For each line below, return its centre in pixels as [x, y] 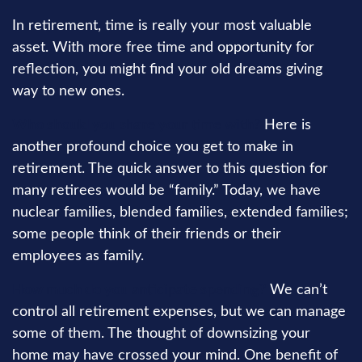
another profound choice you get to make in [153, 147]
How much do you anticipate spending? [139, 290]
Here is [286, 125]
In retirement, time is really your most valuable [162, 26]
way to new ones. [68, 91]
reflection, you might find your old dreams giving [167, 69]
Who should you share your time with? [136, 125]
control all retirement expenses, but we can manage [179, 312]
